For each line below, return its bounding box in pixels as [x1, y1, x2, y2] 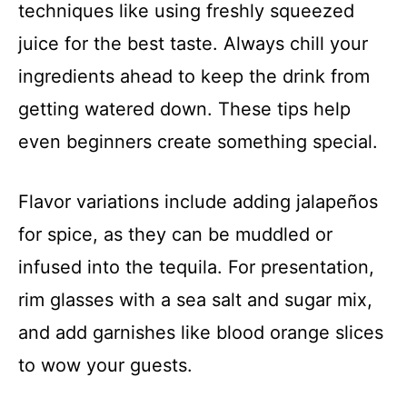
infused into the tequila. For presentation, [18, 255, 374, 278]
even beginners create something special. [18, 130, 378, 153]
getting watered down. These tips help [18, 97, 351, 120]
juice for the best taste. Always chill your [18, 32, 368, 55]
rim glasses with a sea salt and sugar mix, [18, 288, 372, 311]
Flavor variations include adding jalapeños [18, 190, 378, 213]
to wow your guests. [18, 353, 193, 376]
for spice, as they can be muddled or [18, 223, 333, 245]
